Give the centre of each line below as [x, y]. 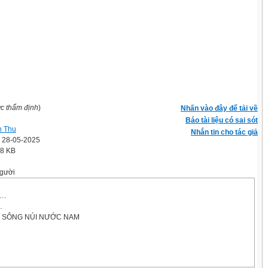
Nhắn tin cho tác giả [224, 132]
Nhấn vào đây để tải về [219, 108]
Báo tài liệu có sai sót [222, 120]
